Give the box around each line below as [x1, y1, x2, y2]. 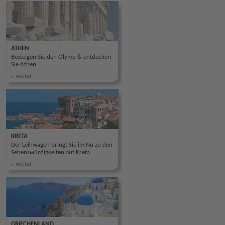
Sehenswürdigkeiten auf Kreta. [11, 149, 91, 156]
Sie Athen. [11, 61, 38, 68]
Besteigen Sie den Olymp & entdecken [11, 54, 111, 60]
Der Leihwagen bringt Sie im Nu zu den [11, 142, 113, 148]
